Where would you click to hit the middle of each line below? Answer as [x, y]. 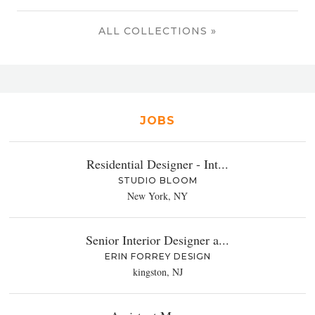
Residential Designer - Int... [157, 163]
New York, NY [157, 195]
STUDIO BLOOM [157, 180]
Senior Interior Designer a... [157, 239]
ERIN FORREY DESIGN [157, 256]
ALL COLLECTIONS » [157, 31]
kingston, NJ [157, 271]
